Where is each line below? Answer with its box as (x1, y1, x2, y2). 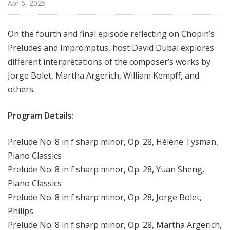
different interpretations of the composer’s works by (8, 55, 210, 67)
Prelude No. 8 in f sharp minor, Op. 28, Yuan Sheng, (8, 163, 204, 175)
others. (8, 83, 35, 95)
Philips (8, 205, 33, 217)
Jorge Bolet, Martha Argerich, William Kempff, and (8, 69, 199, 81)
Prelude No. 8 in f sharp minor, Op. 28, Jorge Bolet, (8, 191, 202, 203)
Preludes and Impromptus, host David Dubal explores (8, 42, 214, 53)
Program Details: (8, 109, 74, 121)
